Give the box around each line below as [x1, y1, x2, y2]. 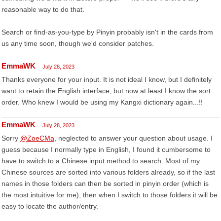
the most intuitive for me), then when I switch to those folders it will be [1, 191, 218, 199]
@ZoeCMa [20, 134, 54, 142]
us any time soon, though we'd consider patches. [1, 39, 154, 47]
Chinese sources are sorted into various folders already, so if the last [1, 168, 215, 176]
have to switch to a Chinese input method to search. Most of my [1, 157, 200, 165]
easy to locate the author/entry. [1, 202, 98, 210]
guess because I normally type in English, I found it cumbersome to [1, 146, 211, 153]
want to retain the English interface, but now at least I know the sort [1, 87, 211, 95]
